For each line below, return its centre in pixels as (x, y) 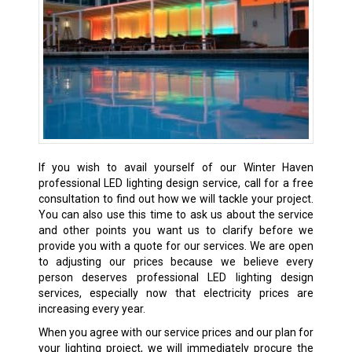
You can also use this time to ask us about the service (176, 214)
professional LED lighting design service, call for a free (176, 183)
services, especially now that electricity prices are (176, 293)
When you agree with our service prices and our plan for (176, 332)
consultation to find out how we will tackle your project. (176, 198)
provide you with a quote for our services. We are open (176, 246)
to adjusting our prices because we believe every (176, 261)
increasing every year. (92, 308)
